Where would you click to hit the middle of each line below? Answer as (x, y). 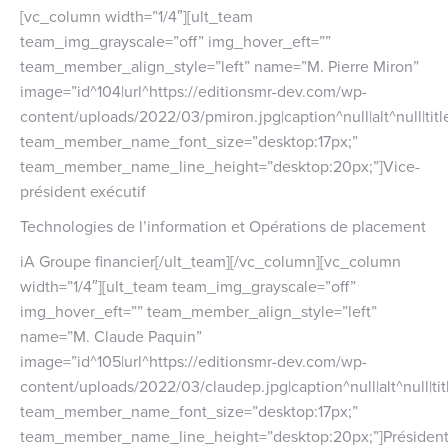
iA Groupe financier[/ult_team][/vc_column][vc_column (210, 260)
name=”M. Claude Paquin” (111, 335)
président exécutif (83, 190)
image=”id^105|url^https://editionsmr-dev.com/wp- (193, 360)
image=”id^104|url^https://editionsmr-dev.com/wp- (193, 90)
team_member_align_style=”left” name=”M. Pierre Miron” (219, 65)
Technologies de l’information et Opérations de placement (223, 225)
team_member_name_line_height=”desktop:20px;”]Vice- (220, 165)
